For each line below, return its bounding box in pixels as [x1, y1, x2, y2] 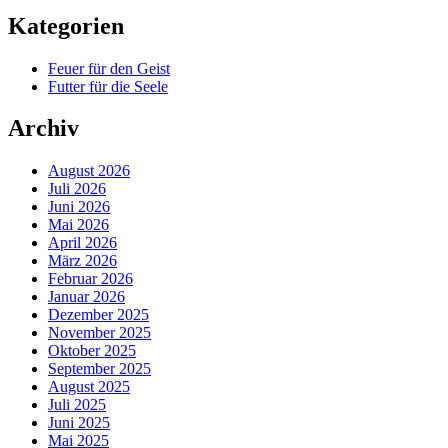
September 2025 [48, 360, 151, 378]
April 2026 [48, 234, 117, 252]
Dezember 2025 [48, 306, 149, 324]
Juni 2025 [48, 414, 110, 432]
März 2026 [48, 252, 117, 270]
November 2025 [48, 324, 151, 342]
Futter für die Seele [48, 77, 168, 95]
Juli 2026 [48, 180, 106, 198]
